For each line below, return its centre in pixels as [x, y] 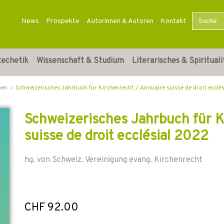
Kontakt [173, 21]
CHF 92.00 [51, 208]
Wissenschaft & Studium [80, 61]
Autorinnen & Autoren [120, 21]
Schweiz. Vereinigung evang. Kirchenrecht [127, 160]
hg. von [38, 160]
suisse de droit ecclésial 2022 [116, 136]
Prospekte [62, 21]
